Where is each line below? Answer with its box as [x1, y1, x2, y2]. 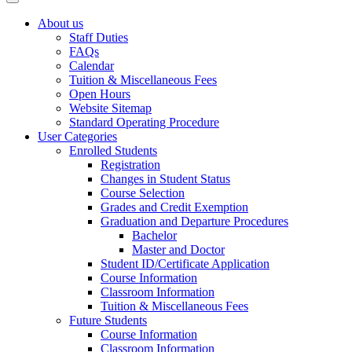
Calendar [69, 59, 114, 73]
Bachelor [132, 229, 177, 243]
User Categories [38, 130, 117, 144]
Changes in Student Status [101, 172, 230, 186]
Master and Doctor [132, 243, 225, 257]
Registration [101, 158, 160, 172]
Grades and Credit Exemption [101, 200, 248, 214]
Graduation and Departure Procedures [101, 214, 288, 229]
